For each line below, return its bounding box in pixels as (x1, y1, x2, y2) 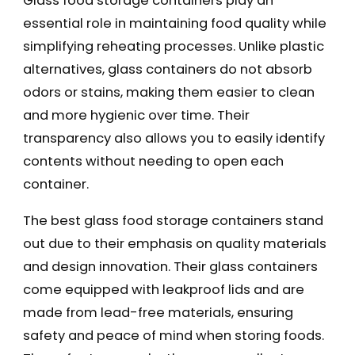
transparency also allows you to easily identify (22, 129, 325, 148)
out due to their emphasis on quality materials (22, 234, 326, 253)
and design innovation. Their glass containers (22, 257, 318, 276)
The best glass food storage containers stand (22, 211, 323, 230)
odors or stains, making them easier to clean (22, 83, 315, 102)
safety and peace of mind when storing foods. (22, 326, 324, 345)
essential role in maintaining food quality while (22, 14, 326, 33)
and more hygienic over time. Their (22, 106, 250, 125)
